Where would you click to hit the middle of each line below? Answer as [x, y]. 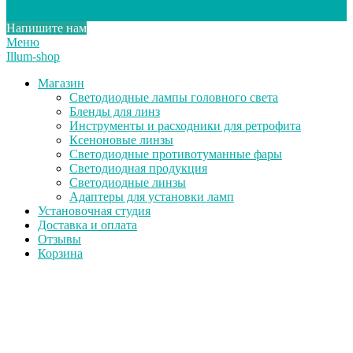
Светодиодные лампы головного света [174, 98]
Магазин [61, 84]
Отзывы [59, 240]
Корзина [60, 254]
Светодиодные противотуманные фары [176, 154]
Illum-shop [33, 57]
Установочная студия [94, 211]
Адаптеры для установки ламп [152, 197]
